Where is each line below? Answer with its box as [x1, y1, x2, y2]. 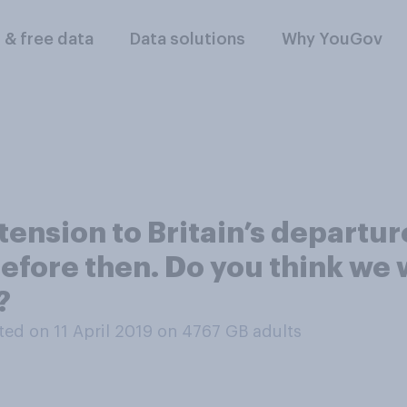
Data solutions [130, 31, 246, 47]
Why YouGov [282, 31, 383, 47]
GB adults [225, 323, 302, 340]
